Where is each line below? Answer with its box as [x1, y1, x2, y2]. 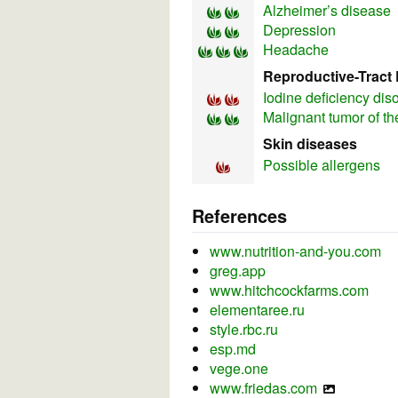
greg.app [210, 260, 266, 282]
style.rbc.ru [210, 319, 278, 340]
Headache [263, 39, 329, 60]
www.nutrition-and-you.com [210, 241, 381, 262]
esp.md [210, 338, 256, 360]
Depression [263, 20, 336, 41]
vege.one [210, 358, 268, 379]
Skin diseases [263, 133, 357, 155]
